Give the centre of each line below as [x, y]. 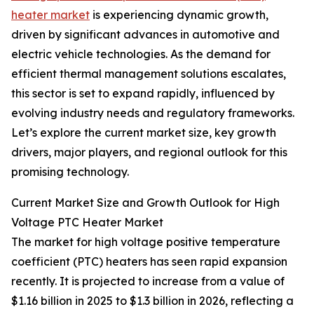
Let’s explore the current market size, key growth [144, 133]
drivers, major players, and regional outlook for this [149, 152]
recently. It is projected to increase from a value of [148, 281]
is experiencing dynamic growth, [179, 15]
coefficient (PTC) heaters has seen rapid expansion [149, 262]
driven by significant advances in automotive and [145, 35]
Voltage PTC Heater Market [87, 223]
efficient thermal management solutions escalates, [149, 74]
